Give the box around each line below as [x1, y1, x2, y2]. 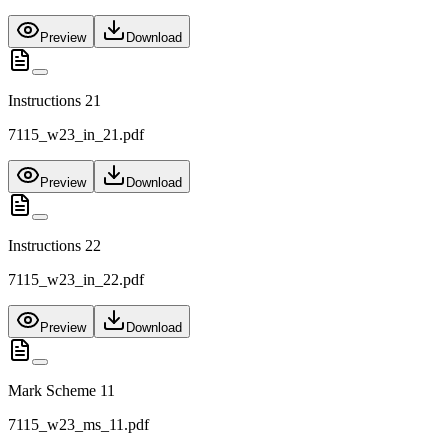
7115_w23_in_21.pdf [8, 126, 144, 144]
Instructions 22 [8, 237, 101, 255]
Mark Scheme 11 [8, 382, 115, 400]
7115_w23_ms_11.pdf [8, 416, 149, 434]
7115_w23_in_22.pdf [8, 271, 144, 289]
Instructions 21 [8, 92, 101, 110]
